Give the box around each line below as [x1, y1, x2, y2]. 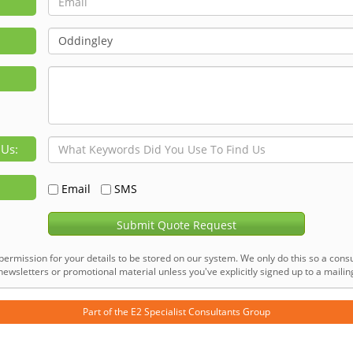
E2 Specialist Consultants [131, 304, 240, 318]
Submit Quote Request [116, 217, 236, 232]
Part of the [83, 304, 131, 318]
